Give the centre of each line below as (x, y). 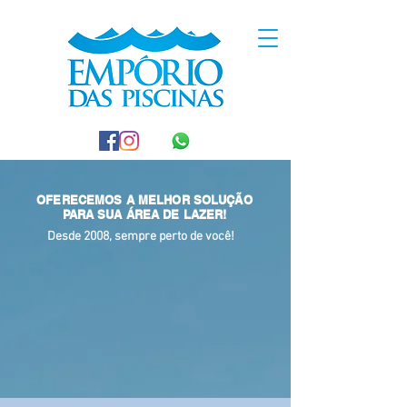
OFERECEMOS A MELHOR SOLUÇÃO (144, 200)
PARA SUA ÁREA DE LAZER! (144, 214)
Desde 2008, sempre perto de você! (141, 237)
